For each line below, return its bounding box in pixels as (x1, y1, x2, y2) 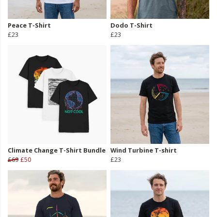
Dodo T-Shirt (110, 21, 153, 30)
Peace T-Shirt (8, 21, 51, 30)
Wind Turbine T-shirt (110, 146, 177, 155)
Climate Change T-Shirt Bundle (8, 146, 106, 155)
